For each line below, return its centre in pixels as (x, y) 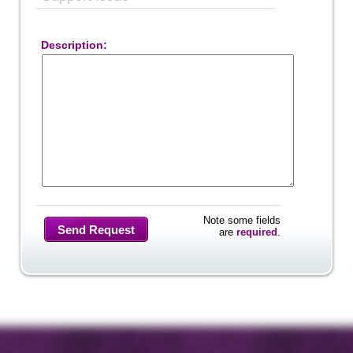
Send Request (96, 229)
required (256, 232)
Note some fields (242, 221)
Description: (74, 45)
